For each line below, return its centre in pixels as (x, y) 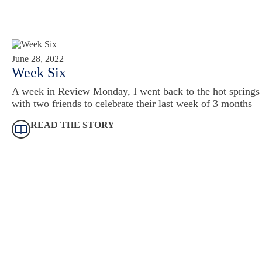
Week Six (39, 73)
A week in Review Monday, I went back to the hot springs (136, 91)
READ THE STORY (73, 125)
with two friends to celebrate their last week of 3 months (132, 103)
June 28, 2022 (38, 59)
